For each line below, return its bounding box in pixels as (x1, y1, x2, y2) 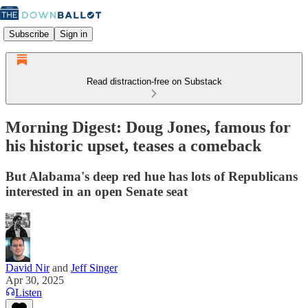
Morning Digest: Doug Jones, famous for (5, 118, 291, 136)
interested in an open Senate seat (5, 184, 188, 199)
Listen (15, 286, 42, 298)
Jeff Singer (71, 261, 118, 274)
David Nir (5, 261, 49, 274)
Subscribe (9, 28, 49, 39)
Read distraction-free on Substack (86, 76, 222, 87)
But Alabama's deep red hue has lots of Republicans (5, 168, 298, 184)
